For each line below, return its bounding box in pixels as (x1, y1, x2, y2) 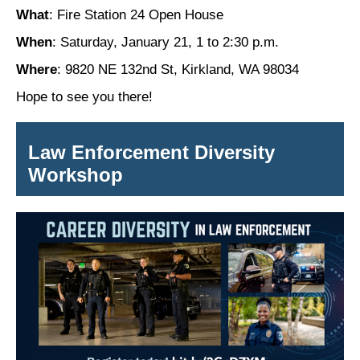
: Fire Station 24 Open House (49, 6, 223, 23)
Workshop (28, 164, 123, 186)
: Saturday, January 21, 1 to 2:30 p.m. (52, 34, 279, 51)
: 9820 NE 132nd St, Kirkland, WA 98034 (57, 61, 299, 78)
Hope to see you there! (16, 88, 153, 105)
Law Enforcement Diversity (28, 141, 275, 164)
